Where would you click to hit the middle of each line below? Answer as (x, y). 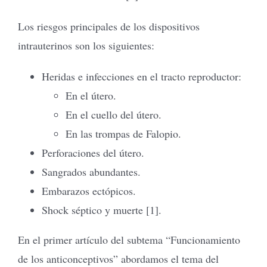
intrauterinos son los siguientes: (86, 45)
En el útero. (91, 95)
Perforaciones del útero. (93, 152)
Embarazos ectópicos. (89, 190)
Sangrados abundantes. (91, 171)
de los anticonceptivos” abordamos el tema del (118, 258)
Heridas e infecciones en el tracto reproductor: (142, 76)
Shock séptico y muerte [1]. (102, 209)
